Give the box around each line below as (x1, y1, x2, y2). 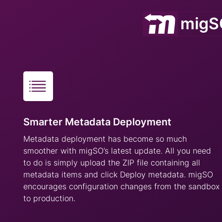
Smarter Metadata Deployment (23, 116, 171, 128)
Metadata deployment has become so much (23, 134, 187, 144)
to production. (23, 193, 75, 203)
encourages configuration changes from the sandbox (23, 181, 220, 191)
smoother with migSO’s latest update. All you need (23, 146, 211, 156)
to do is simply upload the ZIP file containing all (23, 158, 200, 167)
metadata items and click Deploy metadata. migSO (23, 169, 213, 179)
